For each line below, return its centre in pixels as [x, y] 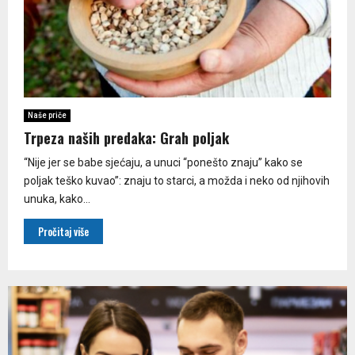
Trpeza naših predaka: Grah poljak [126, 137]
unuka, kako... [57, 198]
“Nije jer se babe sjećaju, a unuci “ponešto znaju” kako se [163, 162]
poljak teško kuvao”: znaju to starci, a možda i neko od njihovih [177, 180]
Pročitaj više [63, 231]
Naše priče [47, 115]
